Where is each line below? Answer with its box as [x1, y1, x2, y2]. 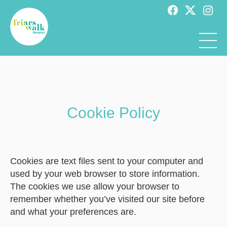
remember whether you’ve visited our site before [10, 194, 205, 204]
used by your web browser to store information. [10, 169, 200, 179]
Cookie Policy [67, 104, 160, 121]
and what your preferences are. [10, 207, 136, 217]
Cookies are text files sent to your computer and [10, 156, 203, 166]
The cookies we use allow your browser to [10, 181, 179, 192]
